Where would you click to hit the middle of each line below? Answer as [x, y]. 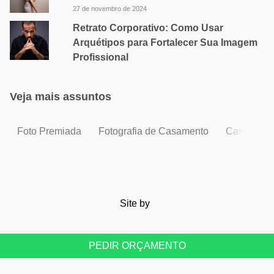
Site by [136, 203]
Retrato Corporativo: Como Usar [148, 28]
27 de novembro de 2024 [109, 9]
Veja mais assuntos [61, 97]
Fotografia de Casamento [154, 131]
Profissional [100, 57]
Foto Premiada [49, 131]
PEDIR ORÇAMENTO [137, 246]
